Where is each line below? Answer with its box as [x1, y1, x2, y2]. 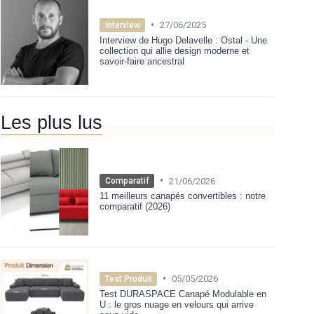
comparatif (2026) [100, 201, 170, 212]
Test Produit [104, 273, 152, 284]
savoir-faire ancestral [100, 55, 184, 67]
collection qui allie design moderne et [100, 45, 250, 56]
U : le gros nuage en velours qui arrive [100, 299, 254, 310]
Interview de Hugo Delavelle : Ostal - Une [100, 34, 267, 46]
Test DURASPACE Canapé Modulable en [100, 288, 266, 299]
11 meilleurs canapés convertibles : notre [100, 191, 266, 202]
